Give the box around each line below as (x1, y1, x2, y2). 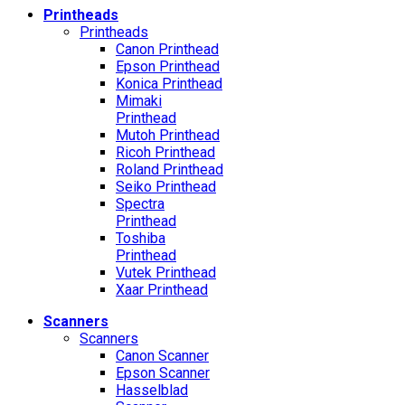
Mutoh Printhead (116, 127, 220, 144)
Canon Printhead (116, 41, 219, 58)
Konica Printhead (116, 75, 222, 92)
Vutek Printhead (116, 264, 216, 281)
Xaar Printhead (116, 281, 208, 298)
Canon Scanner (116, 347, 209, 364)
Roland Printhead (116, 161, 223, 178)
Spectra (116, 195, 165, 212)
